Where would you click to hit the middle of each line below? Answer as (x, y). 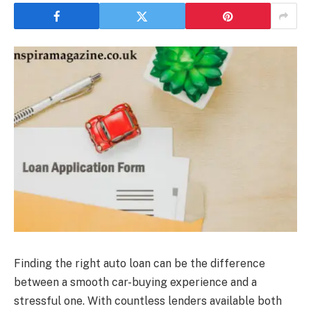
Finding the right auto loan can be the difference (140, 263)
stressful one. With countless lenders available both (148, 301)
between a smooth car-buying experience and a (135, 282)
